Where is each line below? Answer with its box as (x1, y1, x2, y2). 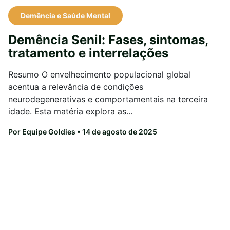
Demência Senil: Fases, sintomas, (8, 32, 208, 47)
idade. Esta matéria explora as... (8, 106, 132, 117)
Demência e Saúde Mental (21, 11, 110, 20)
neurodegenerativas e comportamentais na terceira (8, 93, 208, 104)
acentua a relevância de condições (8, 81, 143, 92)
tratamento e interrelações (8, 45, 168, 61)
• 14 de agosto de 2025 (75, 127, 157, 136)
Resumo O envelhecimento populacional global (8, 69, 190, 80)
